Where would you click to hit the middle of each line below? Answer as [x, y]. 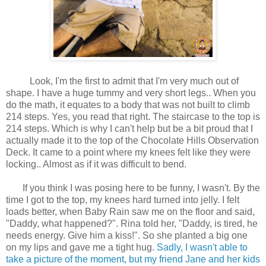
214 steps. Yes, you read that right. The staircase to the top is [133, 117]
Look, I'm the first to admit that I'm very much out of [127, 81]
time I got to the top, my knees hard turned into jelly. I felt [123, 200]
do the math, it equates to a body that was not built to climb [128, 105]
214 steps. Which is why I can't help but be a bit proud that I [129, 129]
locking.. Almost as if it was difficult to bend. [97, 164]
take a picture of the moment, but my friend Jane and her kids [133, 259]
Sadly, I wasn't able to [201, 248]
